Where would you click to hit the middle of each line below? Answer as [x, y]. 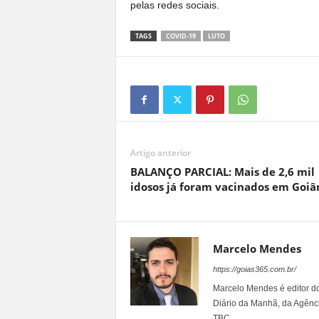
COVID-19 [181, 36]
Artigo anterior [160, 152]
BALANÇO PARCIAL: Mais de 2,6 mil [222, 171]
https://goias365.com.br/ [254, 269]
